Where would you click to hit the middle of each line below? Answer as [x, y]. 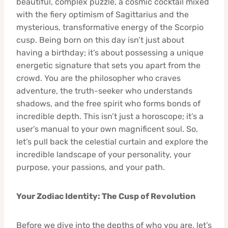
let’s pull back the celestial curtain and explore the [112, 141]
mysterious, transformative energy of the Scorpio [110, 27]
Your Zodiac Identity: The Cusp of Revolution [106, 196]
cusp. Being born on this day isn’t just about [100, 40]
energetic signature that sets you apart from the [108, 65]
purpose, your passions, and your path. [91, 167]
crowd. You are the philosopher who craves [98, 78]
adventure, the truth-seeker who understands [104, 91]
